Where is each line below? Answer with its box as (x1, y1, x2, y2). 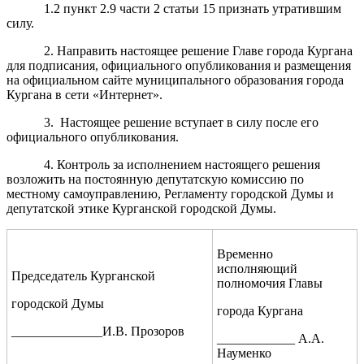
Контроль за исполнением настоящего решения (57, 157, 321, 171)
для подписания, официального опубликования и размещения (6, 58, 351, 72)
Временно (217, 246, 273, 261)
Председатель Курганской (11, 268, 155, 283)
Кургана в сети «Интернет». (6, 87, 162, 102)
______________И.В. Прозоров (11, 323, 184, 338)
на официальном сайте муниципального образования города (6, 72, 344, 87)
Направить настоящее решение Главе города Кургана (57, 43, 353, 58)
